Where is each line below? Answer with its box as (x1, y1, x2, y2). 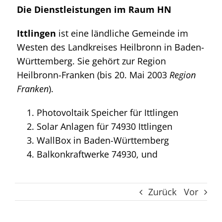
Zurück (148, 185, 176, 198)
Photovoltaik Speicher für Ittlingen (37, 106, 178, 118)
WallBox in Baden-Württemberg (37, 134, 169, 146)
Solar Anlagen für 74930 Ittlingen (37, 120, 172, 132)
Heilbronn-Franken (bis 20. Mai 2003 (17, 68, 169, 81)
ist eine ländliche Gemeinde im (56, 27, 188, 39)
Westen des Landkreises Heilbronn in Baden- (17, 41, 204, 53)
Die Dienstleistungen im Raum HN (17, 3, 171, 15)
